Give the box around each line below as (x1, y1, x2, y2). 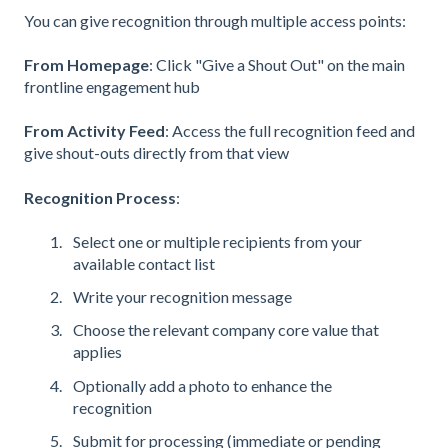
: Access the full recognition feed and (165, 121, 415, 141)
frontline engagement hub (24, 76, 200, 96)
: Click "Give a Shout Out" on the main (149, 54, 405, 74)
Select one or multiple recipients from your (73, 232, 362, 252)
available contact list (73, 254, 215, 274)
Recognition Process (24, 187, 176, 207)
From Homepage (24, 54, 149, 74)
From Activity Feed (24, 121, 165, 141)
